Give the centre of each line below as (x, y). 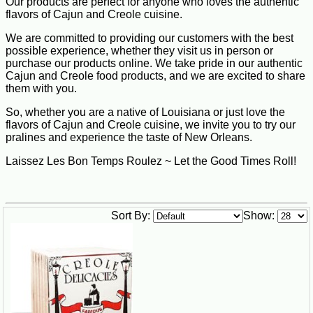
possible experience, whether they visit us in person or (139, 50)
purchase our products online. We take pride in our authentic (154, 63)
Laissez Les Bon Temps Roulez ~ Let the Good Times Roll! (151, 161)
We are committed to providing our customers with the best (150, 38)
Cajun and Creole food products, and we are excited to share (155, 75)
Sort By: (131, 215)
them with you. (41, 88)
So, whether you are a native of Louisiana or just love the (145, 112)
